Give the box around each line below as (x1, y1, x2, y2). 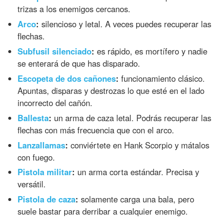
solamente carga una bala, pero (78, 193, 195, 205)
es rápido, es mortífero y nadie (94, 45, 208, 57)
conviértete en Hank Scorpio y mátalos (68, 139, 210, 151)
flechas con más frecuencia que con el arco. (18, 124, 175, 136)
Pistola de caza (18, 193, 76, 205)
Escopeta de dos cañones (18, 72, 116, 84)
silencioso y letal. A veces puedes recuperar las (39, 18, 212, 30)
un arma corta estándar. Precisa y (75, 166, 200, 178)
